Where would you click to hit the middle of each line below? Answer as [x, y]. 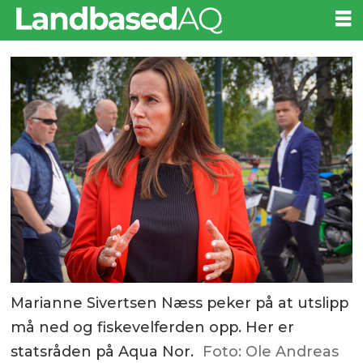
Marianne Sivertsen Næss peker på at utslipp [180, 303]
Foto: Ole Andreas [270, 351]
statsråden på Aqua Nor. [102, 351]
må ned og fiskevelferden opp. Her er [153, 327]
